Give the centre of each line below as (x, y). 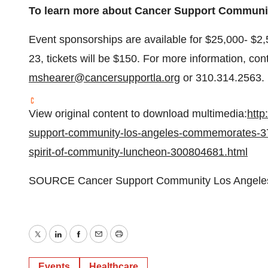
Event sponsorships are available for (117, 39)
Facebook (101, 243)
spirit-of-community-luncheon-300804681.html (138, 152)
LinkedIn (77, 243)
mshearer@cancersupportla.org (104, 78)
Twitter (53, 243)
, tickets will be (77, 59)
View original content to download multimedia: (138, 114)
